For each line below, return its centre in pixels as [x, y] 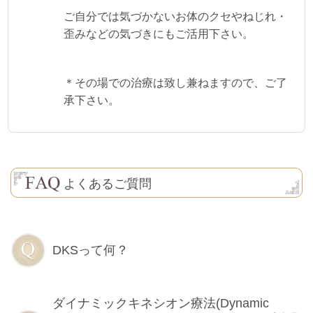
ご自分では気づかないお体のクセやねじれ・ [175, 17]
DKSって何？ [90, 250]
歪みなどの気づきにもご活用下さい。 [159, 34]
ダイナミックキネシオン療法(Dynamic [161, 304]
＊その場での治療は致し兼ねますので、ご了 [175, 82]
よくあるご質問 [108, 183]
